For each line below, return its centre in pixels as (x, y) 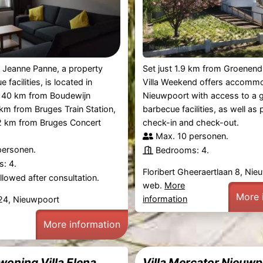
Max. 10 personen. (192, 136)
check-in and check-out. (191, 122)
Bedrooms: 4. (183, 150)
